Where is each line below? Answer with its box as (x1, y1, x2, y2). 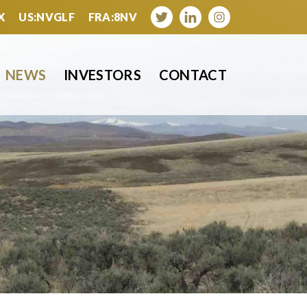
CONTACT (158, 66, 227, 83)
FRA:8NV (88, 10, 137, 23)
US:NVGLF (19, 10, 75, 23)
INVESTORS (64, 66, 141, 83)
